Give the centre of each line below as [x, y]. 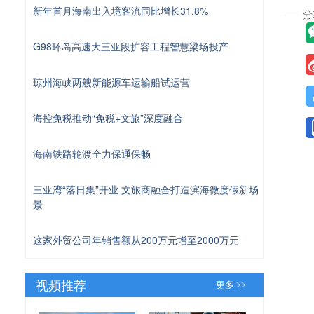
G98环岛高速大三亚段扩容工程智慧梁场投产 [131, 46]
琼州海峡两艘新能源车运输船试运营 [111, 82]
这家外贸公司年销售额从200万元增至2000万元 [136, 239]
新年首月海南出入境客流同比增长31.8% [121, 10]
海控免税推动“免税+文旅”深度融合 [108, 117]
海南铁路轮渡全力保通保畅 [92, 153]
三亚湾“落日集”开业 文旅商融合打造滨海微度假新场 [146, 189]
